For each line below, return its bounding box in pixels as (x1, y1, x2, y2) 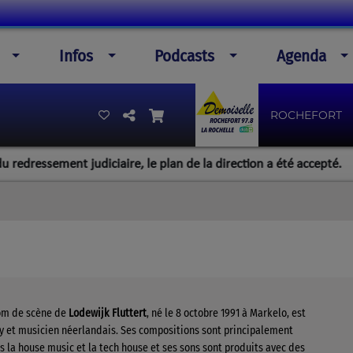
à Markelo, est (240, 307, 306, 320)
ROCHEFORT (269, 108, 342, 122)
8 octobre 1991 (176, 307, 240, 320)
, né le (147, 307, 176, 320)
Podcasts (154, 46, 215, 66)
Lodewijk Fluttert (69, 307, 147, 320)
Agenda (276, 46, 326, 66)
